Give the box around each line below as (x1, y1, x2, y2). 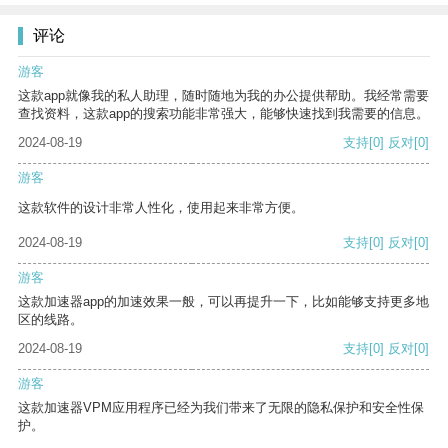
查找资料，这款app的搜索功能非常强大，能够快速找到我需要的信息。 (18, 106, 429, 122)
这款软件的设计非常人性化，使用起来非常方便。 (18, 200, 304, 216)
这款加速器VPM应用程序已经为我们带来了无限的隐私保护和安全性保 (18, 400, 424, 416)
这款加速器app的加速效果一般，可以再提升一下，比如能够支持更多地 (18, 294, 429, 310)
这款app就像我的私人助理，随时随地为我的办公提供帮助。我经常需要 (18, 88, 429, 104)
